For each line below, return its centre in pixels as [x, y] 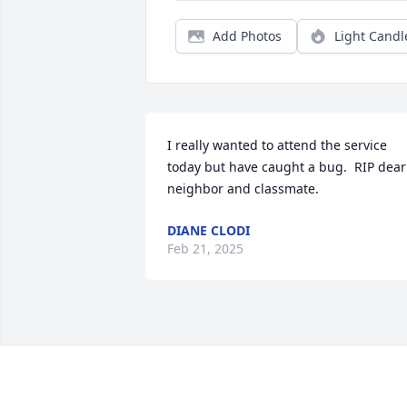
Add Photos [247, 36]
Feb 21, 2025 [205, 249]
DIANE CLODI [208, 231]
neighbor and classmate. [243, 189]
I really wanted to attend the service [277, 145]
